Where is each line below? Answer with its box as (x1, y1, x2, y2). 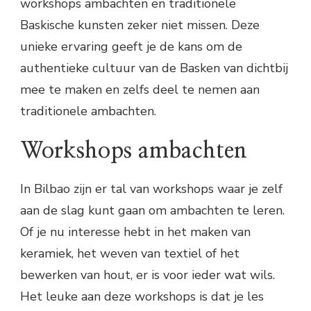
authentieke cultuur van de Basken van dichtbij (20, 59, 288, 76)
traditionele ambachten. (20, 102, 156, 119)
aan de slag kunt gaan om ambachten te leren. (20, 202, 285, 219)
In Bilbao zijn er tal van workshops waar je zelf (20, 180, 283, 198)
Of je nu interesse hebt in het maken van (20, 224, 251, 241)
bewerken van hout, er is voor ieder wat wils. (20, 267, 275, 284)
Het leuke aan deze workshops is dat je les (20, 288, 264, 305)
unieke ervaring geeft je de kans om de (20, 37, 242, 55)
